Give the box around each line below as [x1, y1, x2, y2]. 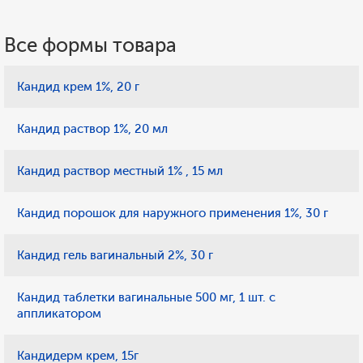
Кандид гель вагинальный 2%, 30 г [17, 248, 213, 263]
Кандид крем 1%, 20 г [17, 79, 139, 94]
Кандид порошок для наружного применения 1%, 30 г [17, 206, 328, 220]
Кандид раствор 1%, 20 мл [17, 122, 168, 136]
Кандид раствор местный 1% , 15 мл [17, 164, 223, 178]
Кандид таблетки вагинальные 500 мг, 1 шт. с [17, 290, 275, 305]
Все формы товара [4, 33, 177, 57]
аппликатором [17, 306, 101, 321]
